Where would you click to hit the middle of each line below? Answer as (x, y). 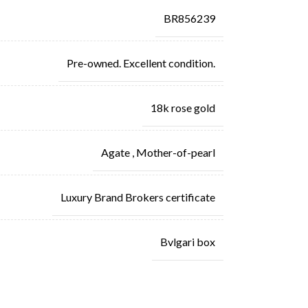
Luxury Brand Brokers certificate (137, 197)
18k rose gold (183, 107)
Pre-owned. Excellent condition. (141, 63)
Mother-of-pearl (175, 152)
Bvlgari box (187, 241)
